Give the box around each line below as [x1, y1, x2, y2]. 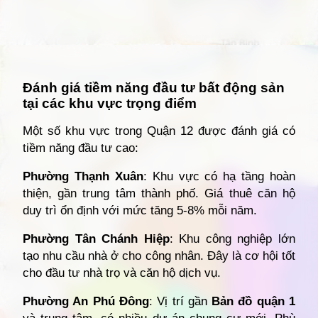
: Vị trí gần [148, 294, 212, 308]
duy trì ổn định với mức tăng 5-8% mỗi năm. [23, 203, 257, 217]
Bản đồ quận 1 [212, 294, 296, 308]
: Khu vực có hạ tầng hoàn [143, 169, 295, 183]
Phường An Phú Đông [23, 294, 149, 308]
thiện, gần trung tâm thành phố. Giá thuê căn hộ [23, 186, 295, 200]
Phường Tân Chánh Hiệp [23, 231, 170, 246]
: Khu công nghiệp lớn [169, 231, 296, 246]
